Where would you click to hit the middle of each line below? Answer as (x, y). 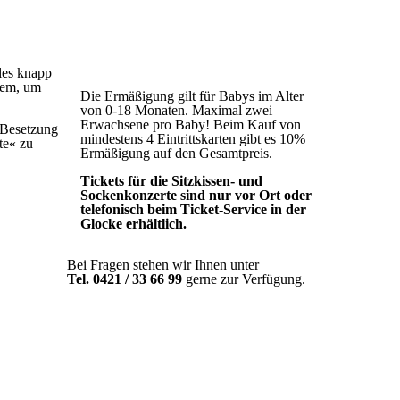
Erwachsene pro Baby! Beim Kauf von (190, 125)
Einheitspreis (116, 40)
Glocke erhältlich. (133, 224)
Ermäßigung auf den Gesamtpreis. (176, 153)
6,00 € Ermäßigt (125, 68)
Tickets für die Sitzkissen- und (171, 181)
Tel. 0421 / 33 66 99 (126, 279)
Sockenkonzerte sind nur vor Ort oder (196, 195)
